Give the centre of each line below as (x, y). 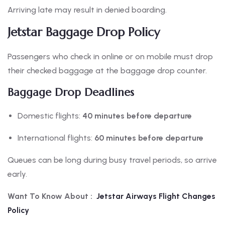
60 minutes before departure (149, 138)
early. (17, 174)
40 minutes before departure (137, 116)
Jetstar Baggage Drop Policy (84, 32)
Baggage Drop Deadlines (71, 92)
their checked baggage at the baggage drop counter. (107, 71)
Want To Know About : (50, 196)
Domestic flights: (50, 116)
